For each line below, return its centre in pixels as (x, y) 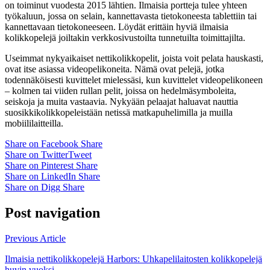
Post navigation (52, 213)
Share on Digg (33, 187)
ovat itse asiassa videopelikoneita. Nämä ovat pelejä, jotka (115, 69)
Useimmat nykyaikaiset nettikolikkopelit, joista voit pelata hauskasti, (134, 58)
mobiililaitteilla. (34, 124)
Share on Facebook (42, 144)
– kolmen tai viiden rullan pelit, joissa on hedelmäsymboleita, (121, 91)
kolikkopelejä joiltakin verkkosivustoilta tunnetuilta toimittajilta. (125, 38)
